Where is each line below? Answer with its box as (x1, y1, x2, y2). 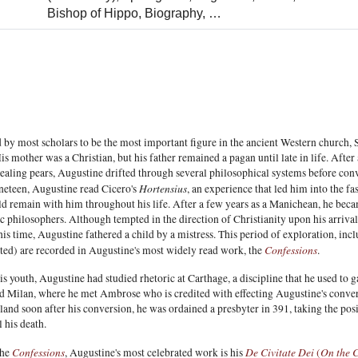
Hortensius (139, 181, 187, 196)
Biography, (145, 6, 209, 20)
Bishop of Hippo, (47, 6, 145, 20)
